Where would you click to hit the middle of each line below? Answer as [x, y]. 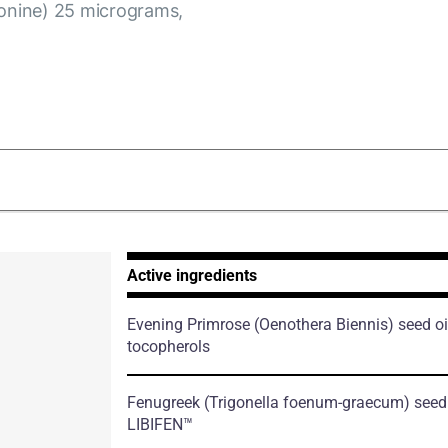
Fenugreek [165, 402]
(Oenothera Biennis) [323, 324]
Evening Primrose [190, 324]
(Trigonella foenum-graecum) [306, 402]
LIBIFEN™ [159, 424]
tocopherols [168, 346]
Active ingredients [191, 275]
